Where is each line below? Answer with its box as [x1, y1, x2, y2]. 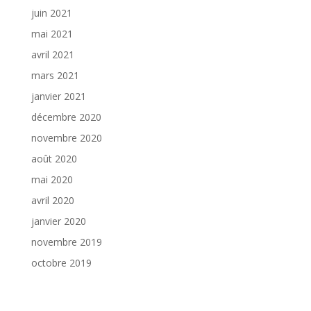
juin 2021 [31, 6, 72, 20]
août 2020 [31, 152, 77, 166]
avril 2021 [31, 48, 74, 62]
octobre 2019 [31, 256, 92, 270]
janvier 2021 [31, 90, 86, 103]
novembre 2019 [31, 235, 102, 249]
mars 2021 [31, 69, 79, 83]
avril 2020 [31, 194, 74, 208]
